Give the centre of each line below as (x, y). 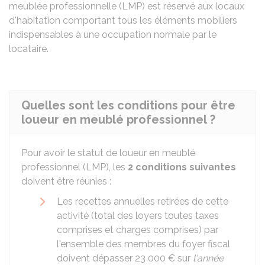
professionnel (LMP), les (75, 167)
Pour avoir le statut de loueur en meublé (108, 153)
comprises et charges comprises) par (138, 230)
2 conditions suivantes (182, 167)
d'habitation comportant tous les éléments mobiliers (123, 20)
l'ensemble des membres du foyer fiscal (143, 244)
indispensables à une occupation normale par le (113, 35)
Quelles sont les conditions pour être (128, 105)
